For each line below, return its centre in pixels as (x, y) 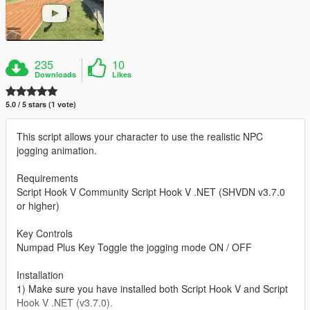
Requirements (47, 177)
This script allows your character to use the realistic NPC (140, 136)
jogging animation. (57, 150)
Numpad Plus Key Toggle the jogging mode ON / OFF (134, 247)
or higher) (38, 205)
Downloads (56, 74)
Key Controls (45, 233)
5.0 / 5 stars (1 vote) (41, 104)
